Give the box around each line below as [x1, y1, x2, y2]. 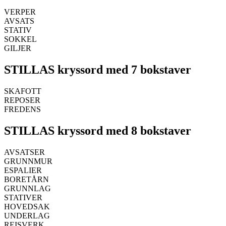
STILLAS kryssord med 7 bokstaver [4, 63, 191, 77]
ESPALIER [4, 165, 42, 175]
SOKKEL [4, 35, 37, 44]
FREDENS [4, 105, 41, 114]
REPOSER [4, 96, 40, 105]
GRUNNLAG [4, 184, 51, 193]
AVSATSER [4, 147, 45, 156]
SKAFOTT [4, 87, 41, 96]
